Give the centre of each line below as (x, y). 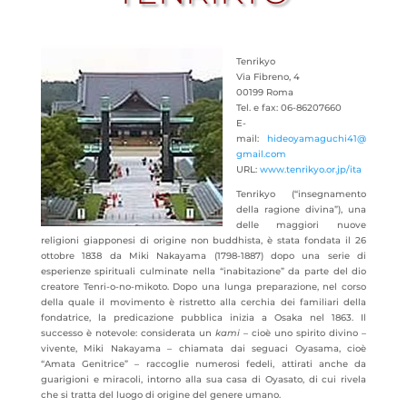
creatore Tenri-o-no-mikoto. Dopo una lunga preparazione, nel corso (203, 287)
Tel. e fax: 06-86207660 (288, 108)
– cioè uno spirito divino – (303, 333)
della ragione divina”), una (301, 209)
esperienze (68, 271)
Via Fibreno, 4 (268, 77)
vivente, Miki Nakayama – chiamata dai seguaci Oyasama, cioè (203, 348)
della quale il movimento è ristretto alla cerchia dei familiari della (203, 302)
